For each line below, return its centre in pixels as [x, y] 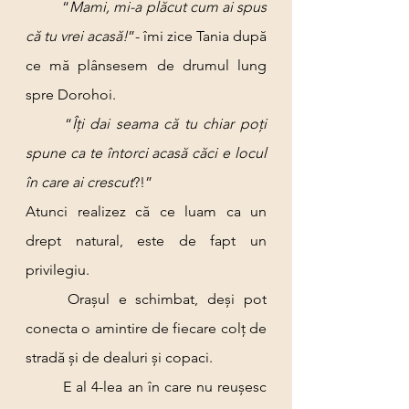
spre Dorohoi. [71, 94]
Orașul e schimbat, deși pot [47, 299]
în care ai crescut [79, 182]
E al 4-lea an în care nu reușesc [45, 387]
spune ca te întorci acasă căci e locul [146, 153]
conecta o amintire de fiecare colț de [146, 328]
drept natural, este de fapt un [146, 241]
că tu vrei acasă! [77, 36]
